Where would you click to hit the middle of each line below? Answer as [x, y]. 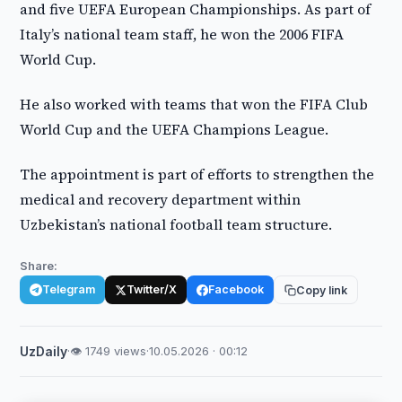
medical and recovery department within [161, 199]
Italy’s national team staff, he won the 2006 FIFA [182, 34]
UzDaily [44, 351]
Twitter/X [152, 289]
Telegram [69, 289]
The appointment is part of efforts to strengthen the [197, 174]
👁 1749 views [109, 351]
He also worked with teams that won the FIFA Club [194, 104]
